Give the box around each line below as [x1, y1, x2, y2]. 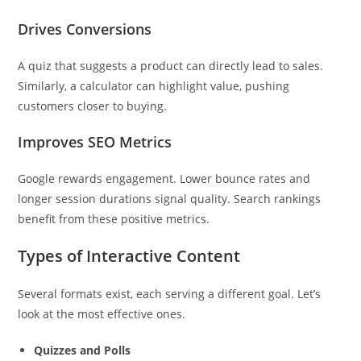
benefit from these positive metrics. [18, 211, 210, 226]
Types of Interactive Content [18, 245, 241, 267]
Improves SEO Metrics [18, 132, 172, 151]
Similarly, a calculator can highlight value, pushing [18, 78, 290, 93]
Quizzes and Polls [34, 342, 131, 358]
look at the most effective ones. [18, 306, 186, 322]
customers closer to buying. [18, 98, 168, 114]
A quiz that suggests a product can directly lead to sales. [18, 58, 324, 73]
